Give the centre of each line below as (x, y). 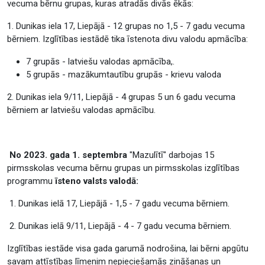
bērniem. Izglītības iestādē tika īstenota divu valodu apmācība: (127, 39)
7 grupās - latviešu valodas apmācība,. (100, 62)
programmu (30, 181)
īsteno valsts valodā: (96, 181)
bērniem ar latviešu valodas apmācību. (81, 110)
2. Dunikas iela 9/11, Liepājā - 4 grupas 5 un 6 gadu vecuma (121, 97)
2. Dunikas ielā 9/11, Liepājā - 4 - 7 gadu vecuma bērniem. (119, 226)
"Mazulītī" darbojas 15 (171, 155)
